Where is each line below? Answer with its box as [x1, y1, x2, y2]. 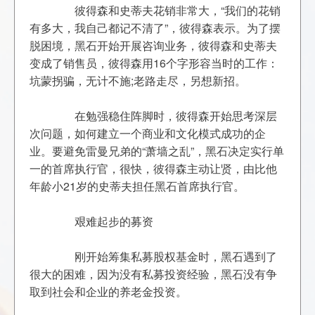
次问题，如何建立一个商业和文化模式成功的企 [30, 125, 266, 141]
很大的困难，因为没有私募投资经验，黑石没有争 [30, 266, 278, 282]
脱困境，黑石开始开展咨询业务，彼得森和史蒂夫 [30, 37, 278, 53]
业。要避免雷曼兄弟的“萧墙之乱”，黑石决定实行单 [30, 143, 285, 159]
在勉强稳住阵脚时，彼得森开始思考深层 [30, 108, 53, 124]
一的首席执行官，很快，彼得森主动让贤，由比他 [30, 160, 278, 176]
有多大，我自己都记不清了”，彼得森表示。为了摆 [30, 20, 281, 36]
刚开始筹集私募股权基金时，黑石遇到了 [30, 248, 53, 264]
